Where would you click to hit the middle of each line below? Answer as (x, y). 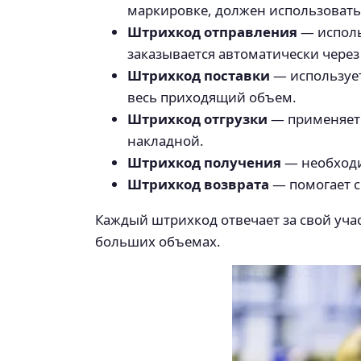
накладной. (166, 141)
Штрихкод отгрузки (197, 119)
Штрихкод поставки (199, 76)
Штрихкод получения (204, 163)
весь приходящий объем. (212, 98)
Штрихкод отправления (212, 32)
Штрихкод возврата (198, 185)
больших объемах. (158, 242)
